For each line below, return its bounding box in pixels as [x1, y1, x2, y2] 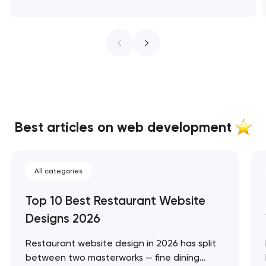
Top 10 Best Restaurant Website [25, 193, 205, 208]
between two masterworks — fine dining [25, 251, 199, 263]
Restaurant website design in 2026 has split [25, 237, 216, 249]
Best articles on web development [14, 119, 235, 136]
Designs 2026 [25, 211, 100, 226]
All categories [34, 166, 83, 175]
